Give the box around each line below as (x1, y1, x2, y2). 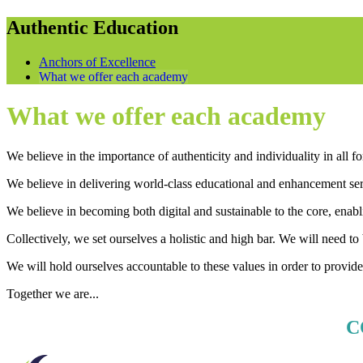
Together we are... (6, 286, 99, 301)
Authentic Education (6, 16, 178, 38)
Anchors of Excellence (39, 54, 156, 69)
